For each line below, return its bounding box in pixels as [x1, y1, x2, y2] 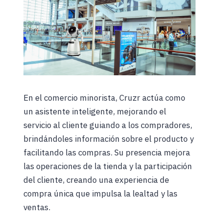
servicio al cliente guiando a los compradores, [23, 119, 192, 131]
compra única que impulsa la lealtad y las [23, 188, 177, 199]
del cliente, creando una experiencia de [23, 174, 169, 185]
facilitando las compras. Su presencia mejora [23, 147, 190, 158]
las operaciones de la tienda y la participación [23, 160, 192, 172]
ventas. [23, 201, 50, 213]
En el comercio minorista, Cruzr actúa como [23, 92, 185, 103]
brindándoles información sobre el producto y [23, 133, 194, 144]
